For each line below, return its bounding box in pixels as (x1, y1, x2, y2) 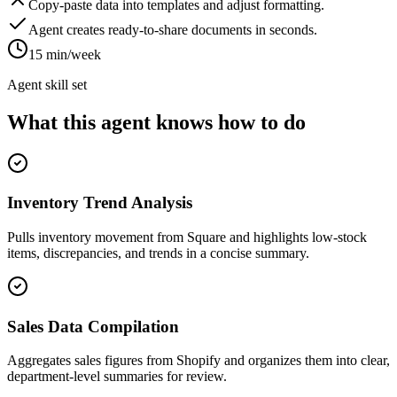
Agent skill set (7, 76, 87, 92)
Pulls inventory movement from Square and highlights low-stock (7, 230, 367, 245)
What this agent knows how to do (7, 110, 306, 134)
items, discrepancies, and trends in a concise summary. (7, 245, 309, 261)
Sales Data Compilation (7, 316, 179, 336)
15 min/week (28, 46, 101, 62)
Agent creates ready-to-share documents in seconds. (28, 21, 317, 37)
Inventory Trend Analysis (7, 193, 192, 213)
